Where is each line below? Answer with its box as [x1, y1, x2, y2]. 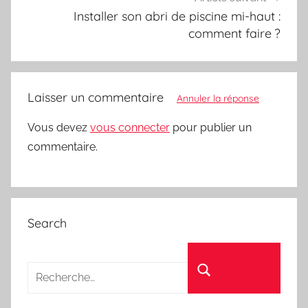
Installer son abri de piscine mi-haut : [74, 8, 280, 25]
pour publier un [170, 120, 252, 134]
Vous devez [27, 120, 90, 134]
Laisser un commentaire [27, 89, 167, 105]
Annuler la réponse [177, 91, 259, 104]
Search [27, 214, 67, 231]
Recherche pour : [27, 245, 113, 258]
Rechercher [214, 261, 273, 274]
